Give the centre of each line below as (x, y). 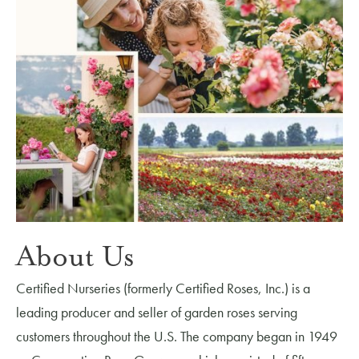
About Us (75, 257)
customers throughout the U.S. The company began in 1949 (177, 336)
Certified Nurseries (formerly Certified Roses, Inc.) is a (163, 288)
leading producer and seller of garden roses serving (157, 312)
